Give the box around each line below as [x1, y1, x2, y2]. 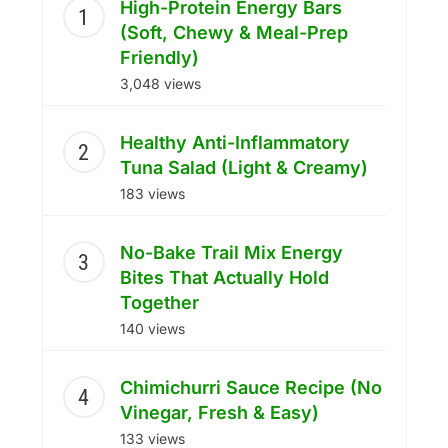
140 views [119, 320, 185, 338]
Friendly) [119, 47, 199, 69]
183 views [119, 185, 185, 203]
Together [119, 292, 199, 314]
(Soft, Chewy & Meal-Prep [119, 22, 348, 44]
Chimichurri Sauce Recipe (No [119, 377, 382, 399]
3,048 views [119, 75, 201, 93]
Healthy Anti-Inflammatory [119, 132, 350, 154]
